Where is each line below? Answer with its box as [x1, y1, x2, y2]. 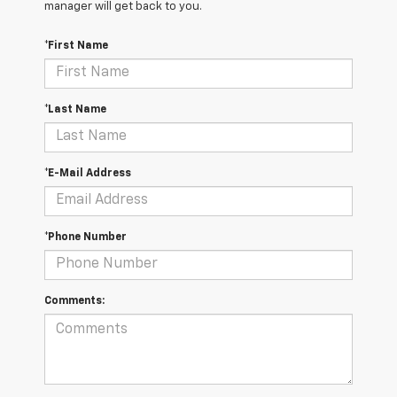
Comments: [44, 295, 105, 307]
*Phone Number [44, 231, 127, 243]
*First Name [44, 40, 108, 51]
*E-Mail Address [44, 167, 131, 179]
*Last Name [44, 104, 106, 115]
